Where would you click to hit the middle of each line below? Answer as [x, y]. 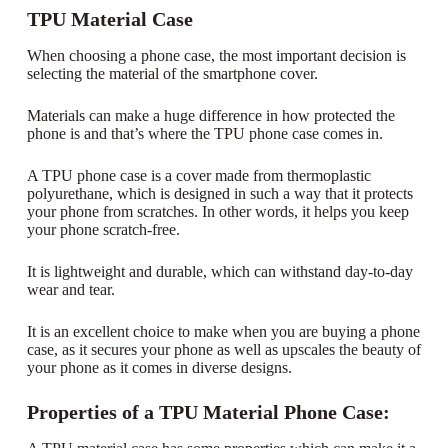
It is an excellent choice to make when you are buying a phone [223, 331]
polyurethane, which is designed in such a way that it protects [219, 193]
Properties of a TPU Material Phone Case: [208, 411]
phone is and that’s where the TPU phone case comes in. [204, 133]
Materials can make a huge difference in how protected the [210, 115]
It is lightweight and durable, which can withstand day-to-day [219, 271]
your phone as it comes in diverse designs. [159, 367]
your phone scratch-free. [103, 229]
